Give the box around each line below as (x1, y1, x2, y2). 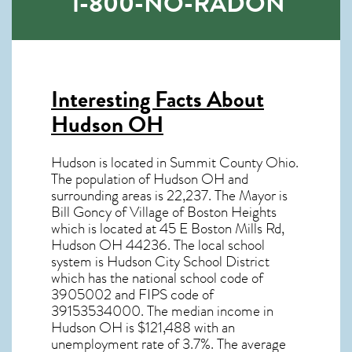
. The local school (167, 234, 265, 257)
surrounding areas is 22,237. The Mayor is (51, 185, 288, 207)
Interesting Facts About (51, 82, 264, 117)
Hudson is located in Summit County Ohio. (51, 152, 299, 174)
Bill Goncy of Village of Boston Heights (51, 201, 277, 224)
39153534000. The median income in (51, 300, 273, 323)
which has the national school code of (51, 267, 263, 290)
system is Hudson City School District (51, 251, 269, 273)
